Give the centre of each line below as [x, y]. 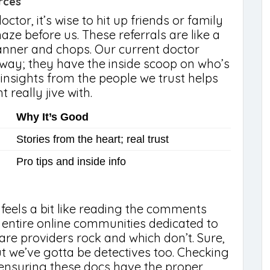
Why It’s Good [52, 117]
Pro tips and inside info [71, 162]
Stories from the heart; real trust [93, 139]
